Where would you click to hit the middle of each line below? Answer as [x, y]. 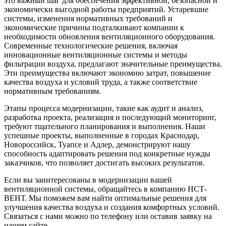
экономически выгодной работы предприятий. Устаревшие [106, 9]
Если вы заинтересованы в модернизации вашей [88, 180]
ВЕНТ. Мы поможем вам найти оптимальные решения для [105, 198]
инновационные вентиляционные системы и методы [96, 54]
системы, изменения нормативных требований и [88, 18]
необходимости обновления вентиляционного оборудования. [109, 36]
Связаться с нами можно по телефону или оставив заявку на [108, 216]
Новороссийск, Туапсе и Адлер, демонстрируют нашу [97, 144]
